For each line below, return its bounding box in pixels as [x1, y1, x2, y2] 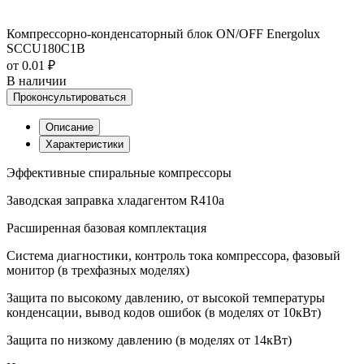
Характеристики [45, 137, 123, 150]
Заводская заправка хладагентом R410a [6, 193, 224, 207]
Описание [45, 120, 93, 133]
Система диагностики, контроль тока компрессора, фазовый [6, 248, 340, 262]
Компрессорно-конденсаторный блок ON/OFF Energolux [6, 26, 320, 41]
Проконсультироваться [13, 90, 126, 103]
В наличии [6, 73, 67, 88]
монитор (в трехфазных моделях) [6, 262, 189, 277]
